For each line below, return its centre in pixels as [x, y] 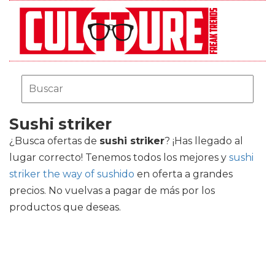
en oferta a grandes [184, 174]
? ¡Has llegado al [204, 141]
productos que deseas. [65, 207]
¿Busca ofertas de [54, 141]
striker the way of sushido [72, 174]
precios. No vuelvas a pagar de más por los [112, 191]
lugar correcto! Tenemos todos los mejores [115, 157]
